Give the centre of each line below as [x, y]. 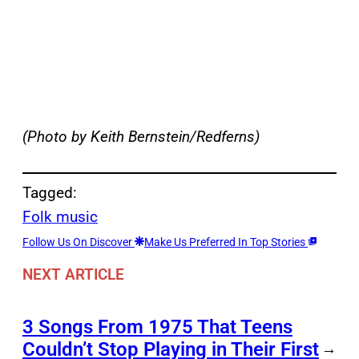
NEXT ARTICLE [73, 274]
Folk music [60, 217]
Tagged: [50, 193]
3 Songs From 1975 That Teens [157, 327]
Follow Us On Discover [79, 242]
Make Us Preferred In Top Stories [226, 242]
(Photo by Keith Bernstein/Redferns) [141, 137]
